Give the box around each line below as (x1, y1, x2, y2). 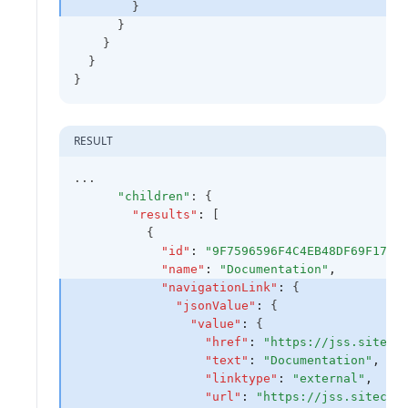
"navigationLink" (161, 280, 278, 294)
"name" (161, 261, 205, 276)
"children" (117, 189, 190, 203)
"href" (205, 334, 249, 349)
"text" (205, 352, 249, 367)
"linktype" (205, 371, 278, 385)
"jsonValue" (176, 298, 256, 312)
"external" (292, 371, 365, 385)
